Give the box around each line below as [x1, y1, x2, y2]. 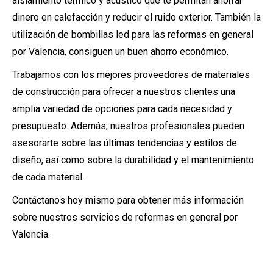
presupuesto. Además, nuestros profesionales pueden [12, 120, 244, 132]
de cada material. [12, 171, 84, 183]
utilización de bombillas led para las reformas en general [12, 29, 253, 40]
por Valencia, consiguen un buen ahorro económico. [12, 46, 229, 57]
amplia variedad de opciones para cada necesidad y [12, 103, 232, 115]
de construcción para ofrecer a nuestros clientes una [12, 86, 235, 97]
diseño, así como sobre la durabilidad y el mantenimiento [12, 154, 254, 166]
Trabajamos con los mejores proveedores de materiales [12, 69, 250, 80]
